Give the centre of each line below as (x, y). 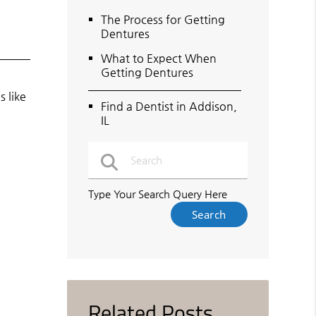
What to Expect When (159, 58)
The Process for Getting (163, 19)
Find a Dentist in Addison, (169, 106)
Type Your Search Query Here (158, 194)
